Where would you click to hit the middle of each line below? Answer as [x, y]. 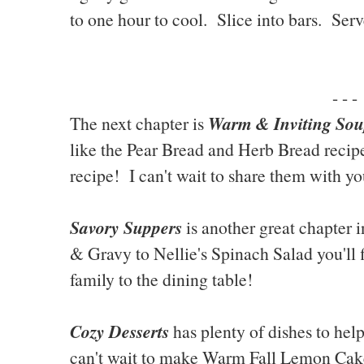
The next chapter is [139, 123]
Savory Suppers [126, 227]
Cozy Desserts [119, 331]
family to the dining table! [161, 279]
